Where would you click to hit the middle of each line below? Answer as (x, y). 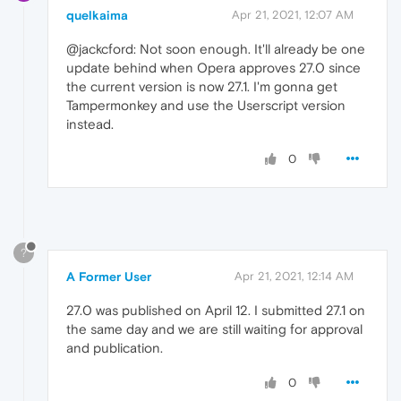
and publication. (115, 348)
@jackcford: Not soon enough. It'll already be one (216, 49)
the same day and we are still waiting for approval (214, 329)
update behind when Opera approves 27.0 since (213, 68)
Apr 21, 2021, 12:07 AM (293, 15)
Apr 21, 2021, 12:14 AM (294, 277)
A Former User (109, 277)
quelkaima (97, 16)
